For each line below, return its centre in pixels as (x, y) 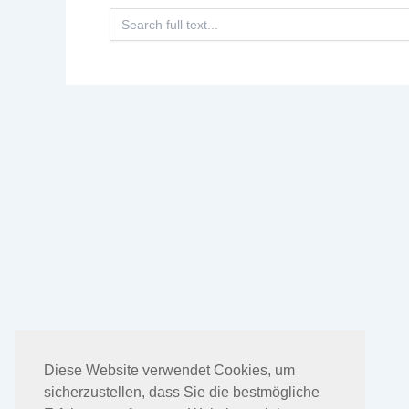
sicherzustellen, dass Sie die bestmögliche (182, 393)
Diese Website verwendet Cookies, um (169, 371)
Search (130, 13)
